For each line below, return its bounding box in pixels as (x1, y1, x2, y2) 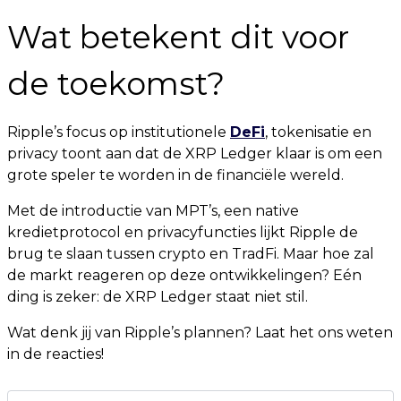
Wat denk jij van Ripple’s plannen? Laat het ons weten (7, 324, 393, 341)
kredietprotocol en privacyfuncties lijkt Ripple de (7, 224, 358, 241)
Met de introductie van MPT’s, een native (7, 202, 299, 219)
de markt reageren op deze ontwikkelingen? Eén (7, 267, 362, 284)
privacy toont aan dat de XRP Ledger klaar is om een (7, 145, 382, 162)
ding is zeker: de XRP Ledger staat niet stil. (7, 288, 308, 305)
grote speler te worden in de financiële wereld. (7, 166, 344, 183)
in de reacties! (7, 346, 104, 363)
